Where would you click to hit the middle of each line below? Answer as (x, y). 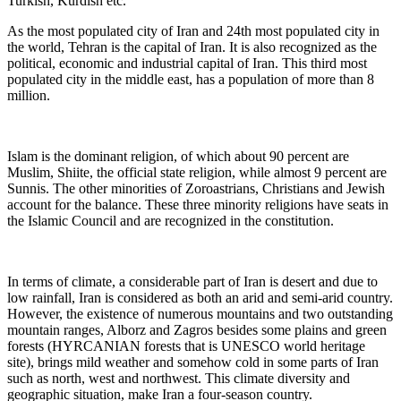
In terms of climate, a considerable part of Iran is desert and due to (192, 281)
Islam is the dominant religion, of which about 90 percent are (178, 156)
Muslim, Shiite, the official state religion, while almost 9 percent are (197, 172)
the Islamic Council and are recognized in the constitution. (171, 220)
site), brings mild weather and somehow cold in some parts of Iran (193, 362)
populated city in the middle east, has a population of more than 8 (191, 79)
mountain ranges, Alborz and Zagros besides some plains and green (197, 329)
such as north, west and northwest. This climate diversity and (179, 378)
